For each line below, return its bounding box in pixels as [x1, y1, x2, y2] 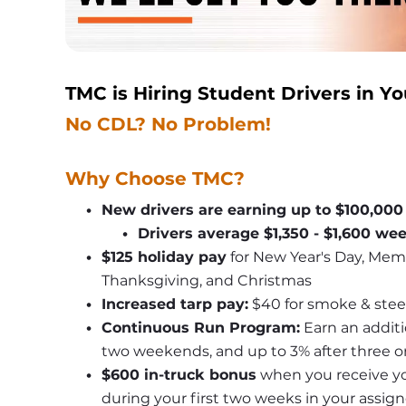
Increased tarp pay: [101, 295, 248, 314]
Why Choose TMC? [65, 168, 245, 190]
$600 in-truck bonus [101, 366, 256, 384]
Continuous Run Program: [101, 319, 300, 337]
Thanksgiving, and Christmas [101, 272, 312, 290]
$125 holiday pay [101, 248, 227, 266]
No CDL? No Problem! [65, 113, 271, 136]
